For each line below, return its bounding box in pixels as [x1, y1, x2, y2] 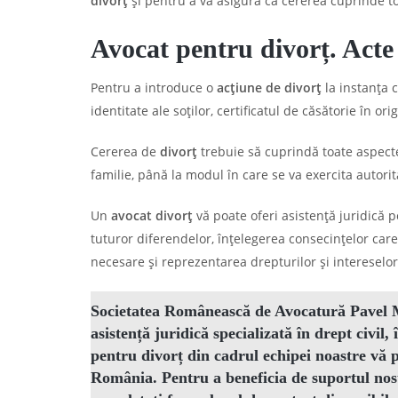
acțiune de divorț [217, 79, 322, 96]
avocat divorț [111, 207, 196, 224]
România [91, 369, 153, 386]
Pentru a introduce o [91, 79, 217, 96]
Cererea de [91, 143, 160, 160]
